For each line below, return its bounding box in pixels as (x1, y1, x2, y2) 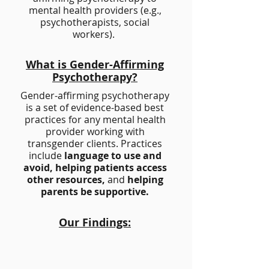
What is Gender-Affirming (26, 57, 164, 72)
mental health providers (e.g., (28, 4, 162, 17)
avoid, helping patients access (23, 161, 167, 174)
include (28, 149, 64, 162)
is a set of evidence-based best (26, 101, 164, 114)
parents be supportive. (41, 185, 149, 198)
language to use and (64, 149, 162, 162)
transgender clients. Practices (28, 137, 162, 150)
